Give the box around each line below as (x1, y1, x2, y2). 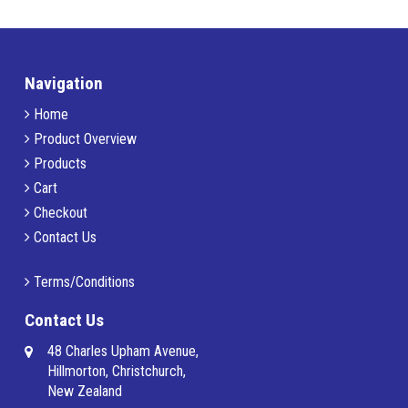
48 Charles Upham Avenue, (46, 342, 199, 361)
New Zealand (46, 382, 122, 401)
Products (29, 155, 87, 173)
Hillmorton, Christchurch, (46, 362, 186, 381)
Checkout (29, 204, 87, 222)
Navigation (24, 73, 103, 95)
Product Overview (29, 130, 137, 148)
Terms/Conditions (29, 273, 135, 291)
